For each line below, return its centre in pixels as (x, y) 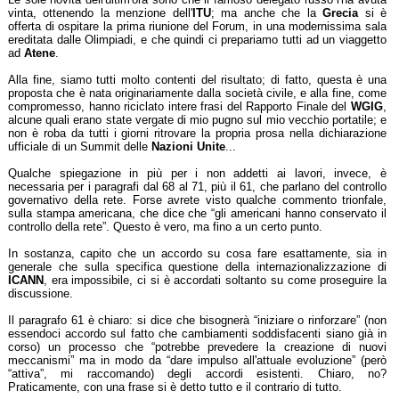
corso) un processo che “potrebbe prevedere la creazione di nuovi (197, 347)
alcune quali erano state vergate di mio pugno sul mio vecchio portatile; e (197, 120)
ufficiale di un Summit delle (80, 147)
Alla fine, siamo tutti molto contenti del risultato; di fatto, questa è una (197, 80)
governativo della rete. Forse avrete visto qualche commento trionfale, (197, 200)
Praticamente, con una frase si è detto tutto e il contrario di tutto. (175, 387)
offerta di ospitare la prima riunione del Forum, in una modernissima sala (197, 26)
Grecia (341, 13)
